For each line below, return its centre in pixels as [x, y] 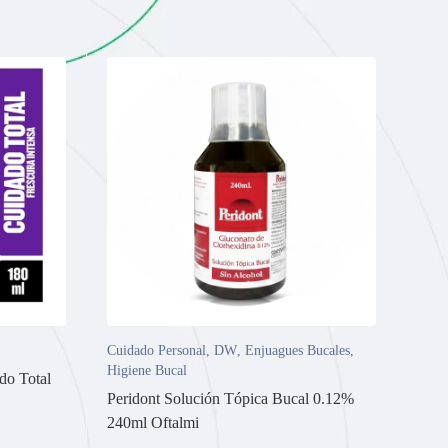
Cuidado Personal [156, 350]
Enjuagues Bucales [297, 350]
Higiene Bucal [147, 370]
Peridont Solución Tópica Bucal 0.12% [230, 398]
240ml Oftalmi [153, 422]
